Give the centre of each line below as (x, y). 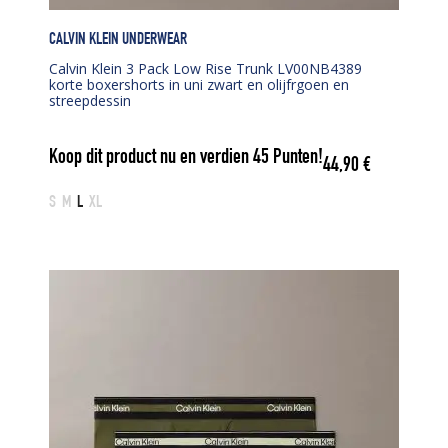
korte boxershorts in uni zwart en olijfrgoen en (199, 84)
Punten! (296, 159)
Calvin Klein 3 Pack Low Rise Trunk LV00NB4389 (205, 68)
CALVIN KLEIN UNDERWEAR (118, 40)
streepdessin (90, 100)
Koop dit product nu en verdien (151, 159)
